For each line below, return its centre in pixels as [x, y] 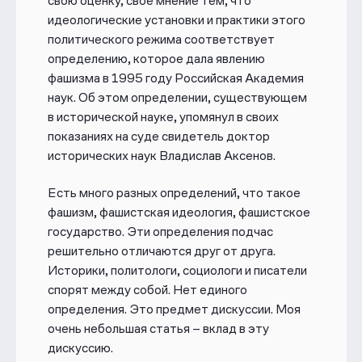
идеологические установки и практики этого [176, 19]
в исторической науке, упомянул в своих [163, 116]
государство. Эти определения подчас [160, 232]
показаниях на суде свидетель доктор [158, 136]
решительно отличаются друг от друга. [161, 251]
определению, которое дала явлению [156, 58]
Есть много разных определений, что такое [174, 193]
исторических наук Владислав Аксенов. [161, 155]
